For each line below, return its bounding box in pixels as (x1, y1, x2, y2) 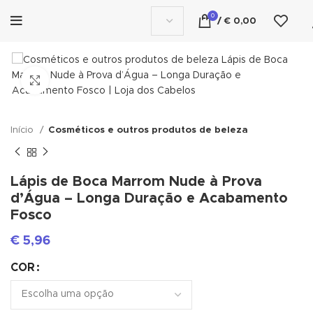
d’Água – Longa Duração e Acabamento (10, 191, 288, 205)
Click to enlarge (49, 75, 125, 85)
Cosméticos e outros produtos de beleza (48, 125, 248, 135)
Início (10, 125, 36, 135)
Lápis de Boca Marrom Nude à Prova (10, 174, 262, 189)
